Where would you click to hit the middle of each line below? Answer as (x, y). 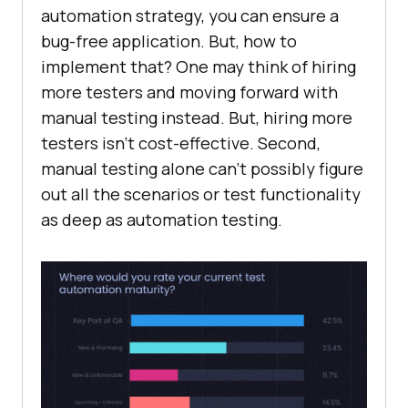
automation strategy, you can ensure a (190, 16)
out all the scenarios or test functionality (201, 194)
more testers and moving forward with (189, 92)
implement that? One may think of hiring (199, 67)
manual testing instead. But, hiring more (197, 118)
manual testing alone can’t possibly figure (202, 169)
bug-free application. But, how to (169, 41)
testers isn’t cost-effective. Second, (181, 143)
